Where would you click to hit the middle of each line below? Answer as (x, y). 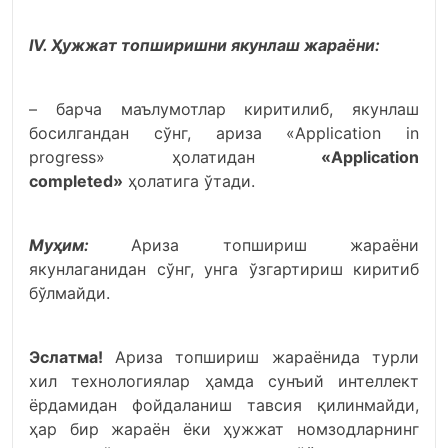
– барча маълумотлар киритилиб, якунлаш (224, 109)
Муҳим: (80, 245)
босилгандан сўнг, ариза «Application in (224, 133)
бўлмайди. (69, 293)
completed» (76, 181)
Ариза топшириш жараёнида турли (266, 357)
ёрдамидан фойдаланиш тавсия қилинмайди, (224, 405)
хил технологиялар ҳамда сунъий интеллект (224, 381)
